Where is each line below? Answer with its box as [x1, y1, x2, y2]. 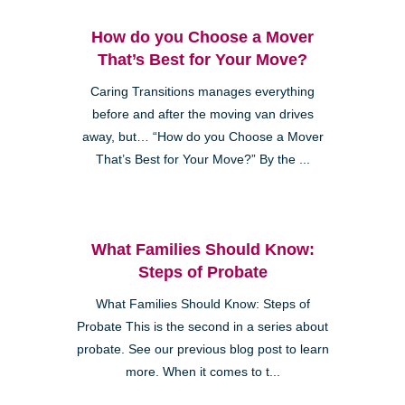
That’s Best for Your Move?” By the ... [95, 152, 310, 166]
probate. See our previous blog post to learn [76, 342, 329, 356]
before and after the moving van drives [91, 107, 314, 121]
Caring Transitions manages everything [90, 84, 315, 99]
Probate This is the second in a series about [77, 319, 328, 334]
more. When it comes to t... [125, 364, 280, 379]
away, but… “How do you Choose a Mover [81, 129, 324, 144]
